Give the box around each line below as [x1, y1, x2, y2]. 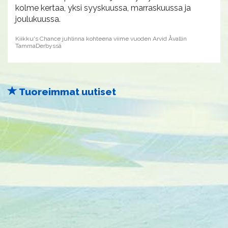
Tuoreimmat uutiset [17, 86, 116, 97]
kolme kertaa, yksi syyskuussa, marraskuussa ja [15, 3, 191, 13]
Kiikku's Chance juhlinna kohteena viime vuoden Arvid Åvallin [15, 35, 187, 42]
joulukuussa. [15, 14, 61, 24]
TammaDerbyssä [15, 42, 62, 49]
